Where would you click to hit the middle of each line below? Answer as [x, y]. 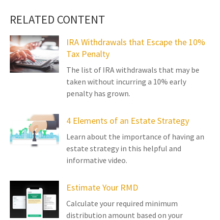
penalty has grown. [98, 94]
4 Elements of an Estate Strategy [128, 121]
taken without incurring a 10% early [126, 82]
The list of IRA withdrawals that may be [133, 70]
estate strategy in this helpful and [124, 149]
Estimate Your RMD [102, 188]
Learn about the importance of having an [135, 137]
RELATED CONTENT [57, 20]
